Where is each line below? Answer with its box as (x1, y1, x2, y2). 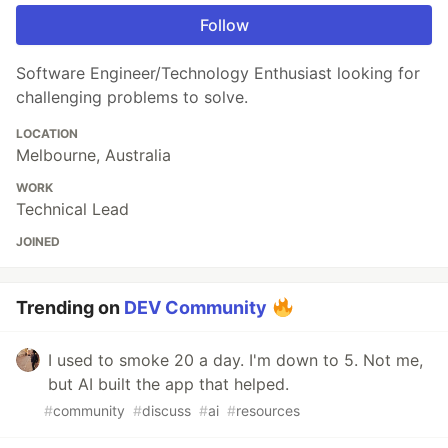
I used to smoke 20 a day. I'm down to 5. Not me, (48, 350, 423, 371)
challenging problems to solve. (16, 87, 248, 108)
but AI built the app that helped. (48, 374, 289, 395)
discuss (142, 402, 191, 420)
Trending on (16, 297, 124, 319)
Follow (199, 15, 249, 36)
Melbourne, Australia (16, 145, 171, 166)
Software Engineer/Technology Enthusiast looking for (16, 63, 420, 84)
